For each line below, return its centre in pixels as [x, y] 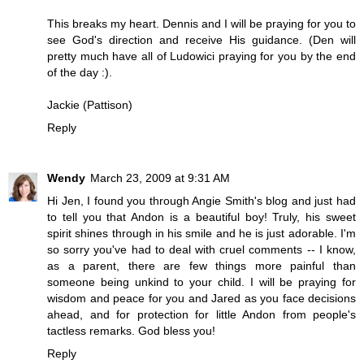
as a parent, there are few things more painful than [201, 265]
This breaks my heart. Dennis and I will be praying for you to [201, 23]
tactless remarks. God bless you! [131, 330]
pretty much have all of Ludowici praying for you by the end [201, 56]
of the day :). [80, 72]
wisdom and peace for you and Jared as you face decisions [201, 298]
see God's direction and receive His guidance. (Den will [201, 39]
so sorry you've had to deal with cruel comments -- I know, [201, 249]
